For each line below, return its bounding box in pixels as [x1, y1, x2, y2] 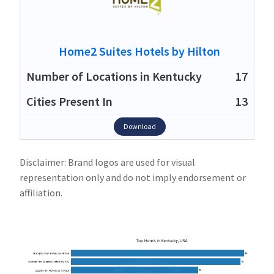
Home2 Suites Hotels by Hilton [59, 43, 220, 59]
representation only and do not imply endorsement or [20, 171, 246, 183]
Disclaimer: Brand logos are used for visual [20, 155, 195, 168]
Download [123, 121, 156, 131]
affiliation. [20, 186, 62, 199]
